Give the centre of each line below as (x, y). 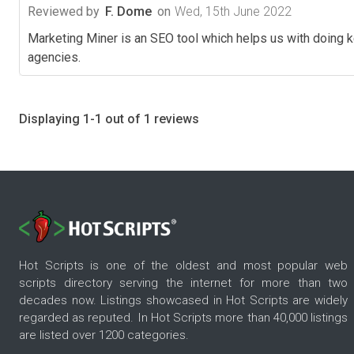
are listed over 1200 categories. (104, 335)
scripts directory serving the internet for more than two (183, 282)
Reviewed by (64, 11)
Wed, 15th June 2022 (233, 11)
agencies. (54, 57)
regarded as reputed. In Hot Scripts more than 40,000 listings (183, 317)
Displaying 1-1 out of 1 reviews (109, 119)
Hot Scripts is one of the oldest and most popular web (183, 265)
